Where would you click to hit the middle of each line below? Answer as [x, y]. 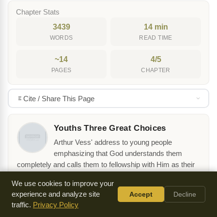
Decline [185, 194]
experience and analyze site [56, 194]
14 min [156, 27]
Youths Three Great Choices [110, 128]
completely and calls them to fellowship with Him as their [106, 165]
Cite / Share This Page [59, 98]
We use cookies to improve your [63, 184]
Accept [141, 194]
